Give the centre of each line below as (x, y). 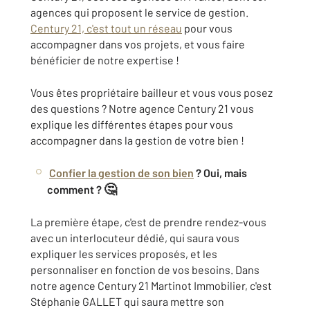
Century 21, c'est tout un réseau (106, 28)
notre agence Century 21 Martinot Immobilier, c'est (151, 285)
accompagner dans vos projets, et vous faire (138, 44)
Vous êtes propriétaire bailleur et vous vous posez (152, 92)
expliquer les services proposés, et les (124, 254)
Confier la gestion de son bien (121, 173)
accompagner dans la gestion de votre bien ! (137, 140)
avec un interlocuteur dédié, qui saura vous (135, 238)
